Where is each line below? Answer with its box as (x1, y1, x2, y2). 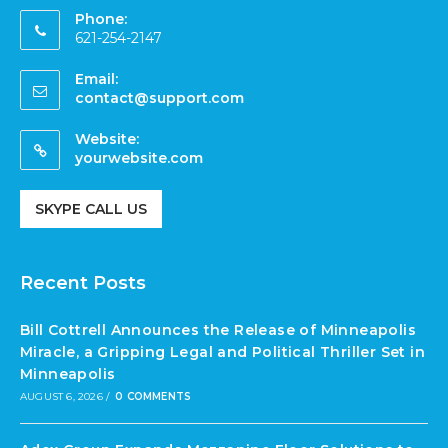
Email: (75, 70, 118, 88)
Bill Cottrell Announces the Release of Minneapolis (20, 321, 416, 339)
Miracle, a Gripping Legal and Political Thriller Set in (20, 343, 425, 361)
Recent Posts (20, 272, 146, 294)
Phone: (75, 10, 127, 28)
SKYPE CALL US (35, 200, 147, 218)
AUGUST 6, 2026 (20, 390, 103, 403)
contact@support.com (75, 89, 244, 107)
